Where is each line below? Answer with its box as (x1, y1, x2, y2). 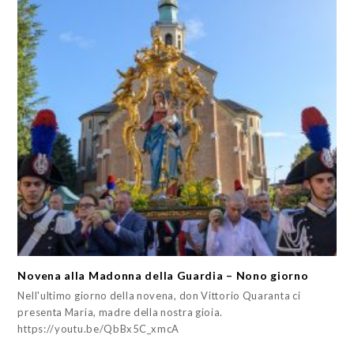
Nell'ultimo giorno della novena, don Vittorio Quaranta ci (17, 288, 301, 302)
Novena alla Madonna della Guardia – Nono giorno (17, 268, 309, 282)
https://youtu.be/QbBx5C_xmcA (17, 322, 180, 335)
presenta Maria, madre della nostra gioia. (17, 305, 224, 318)
